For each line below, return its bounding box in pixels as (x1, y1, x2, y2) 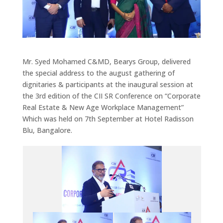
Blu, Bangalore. (22, 125, 72, 135)
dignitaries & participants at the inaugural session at (22, 79, 193, 89)
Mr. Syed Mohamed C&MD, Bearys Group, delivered (22, 56, 191, 66)
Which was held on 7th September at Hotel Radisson (22, 113, 194, 123)
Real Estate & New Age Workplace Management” (22, 102, 184, 112)
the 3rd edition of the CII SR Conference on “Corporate (22, 91, 201, 101)
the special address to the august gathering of (22, 68, 175, 78)
